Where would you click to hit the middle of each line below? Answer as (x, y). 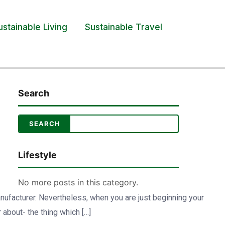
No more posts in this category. (78, 182)
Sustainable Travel (124, 27)
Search (34, 93)
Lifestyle (37, 155)
